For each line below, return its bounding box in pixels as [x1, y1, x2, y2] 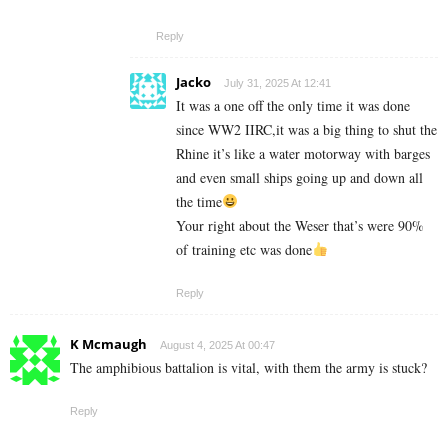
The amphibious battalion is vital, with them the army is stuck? [70, 357, 427, 377]
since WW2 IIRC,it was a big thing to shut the [176, 119, 437, 139]
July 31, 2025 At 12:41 [224, 76, 331, 89]
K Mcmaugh [70, 334, 147, 353]
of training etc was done [176, 239, 312, 259]
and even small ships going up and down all [176, 167, 423, 187]
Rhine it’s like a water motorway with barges [176, 143, 430, 163]
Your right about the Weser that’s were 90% [176, 215, 424, 235]
